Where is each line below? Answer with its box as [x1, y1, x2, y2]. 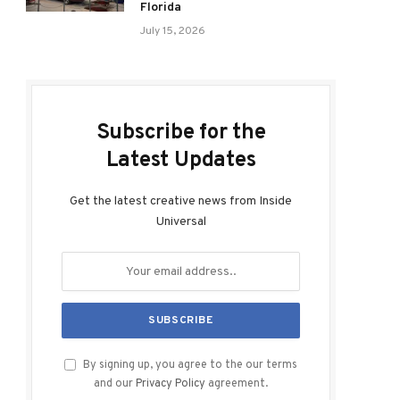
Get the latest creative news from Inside [70, 194, 292, 209]
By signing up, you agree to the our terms [80, 358, 297, 372]
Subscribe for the [96, 120, 266, 146]
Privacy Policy [136, 377, 205, 391]
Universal [155, 214, 206, 229]
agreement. [205, 377, 268, 391]
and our [94, 377, 136, 391]
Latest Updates [105, 147, 256, 174]
